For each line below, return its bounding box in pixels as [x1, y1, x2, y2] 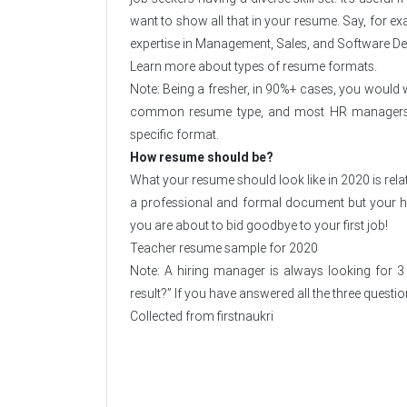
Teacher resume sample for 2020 [130, 240, 318, 257]
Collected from [130, 308, 217, 325]
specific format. [130, 126, 219, 144]
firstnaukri [217, 308, 273, 325]
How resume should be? [130, 149, 273, 166]
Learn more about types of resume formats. [130, 58, 377, 75]
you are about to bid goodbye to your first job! [130, 217, 388, 234]
